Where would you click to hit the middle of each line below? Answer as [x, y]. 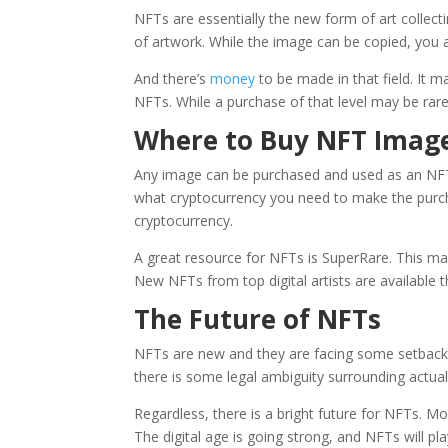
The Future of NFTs [258, 319]
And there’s [172, 79]
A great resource [188, 258]
